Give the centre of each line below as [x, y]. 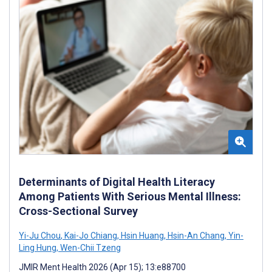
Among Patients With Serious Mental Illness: [130, 196]
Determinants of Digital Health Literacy [117, 182]
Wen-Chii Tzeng [90, 247]
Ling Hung [38, 247]
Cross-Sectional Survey [78, 211]
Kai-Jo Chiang [90, 235]
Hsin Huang [141, 235]
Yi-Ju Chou [40, 235]
